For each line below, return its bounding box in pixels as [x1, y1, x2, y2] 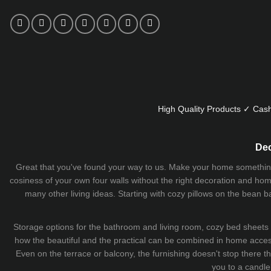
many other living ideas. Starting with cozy [25, 188, 188, 198]
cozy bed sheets [206, 221, 269, 232]
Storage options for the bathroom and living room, [13, 221, 206, 232]
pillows [188, 188, 213, 198]
